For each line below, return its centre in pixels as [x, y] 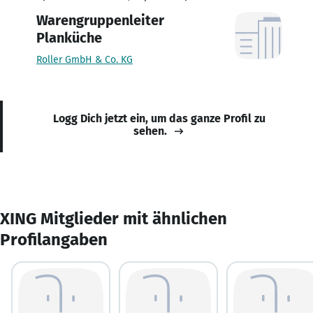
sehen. [150, 131]
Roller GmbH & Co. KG [85, 59]
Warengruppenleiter [100, 20]
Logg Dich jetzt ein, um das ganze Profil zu [159, 118]
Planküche [69, 37]
